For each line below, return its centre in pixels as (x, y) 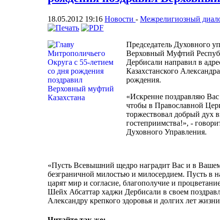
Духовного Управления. (168, 132)
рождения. (144, 80)
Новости (120, 19)
